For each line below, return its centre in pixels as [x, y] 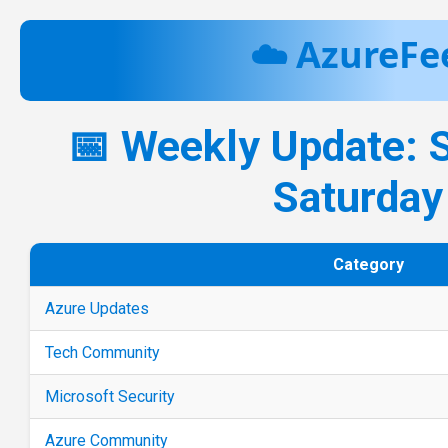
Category [368, 264]
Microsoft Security [109, 396]
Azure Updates [96, 308]
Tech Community [102, 352]
